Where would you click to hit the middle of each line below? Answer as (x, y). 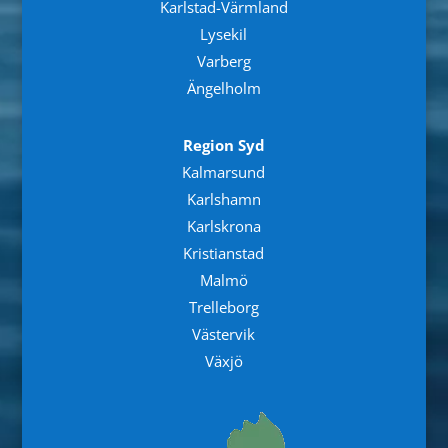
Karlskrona (223, 225)
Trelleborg (223, 306)
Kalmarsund (224, 171)
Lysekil (224, 33)
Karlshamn (223, 198)
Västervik (224, 333)
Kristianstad (224, 252)
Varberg (223, 60)
